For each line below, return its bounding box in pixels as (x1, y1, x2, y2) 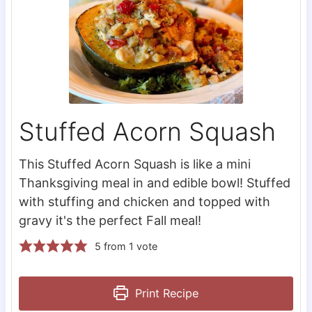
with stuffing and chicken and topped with (18, 194, 270, 209)
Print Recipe (132, 286, 199, 300)
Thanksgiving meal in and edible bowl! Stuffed (18, 175, 290, 190)
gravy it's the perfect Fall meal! (18, 212, 201, 228)
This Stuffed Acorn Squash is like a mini (18, 156, 251, 171)
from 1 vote (100, 240, 157, 252)
